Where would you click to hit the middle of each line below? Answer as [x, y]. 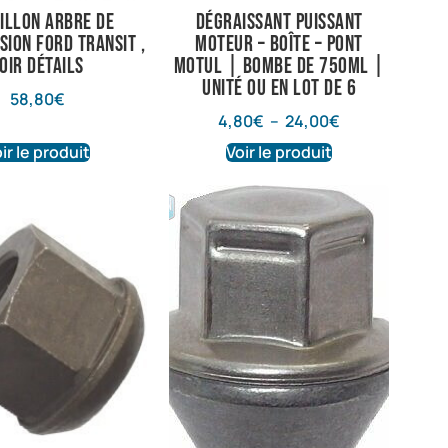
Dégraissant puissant [279, 23]
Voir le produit [279, 151]
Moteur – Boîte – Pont [279, 45]
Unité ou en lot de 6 [279, 89]
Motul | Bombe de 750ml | [279, 67]
